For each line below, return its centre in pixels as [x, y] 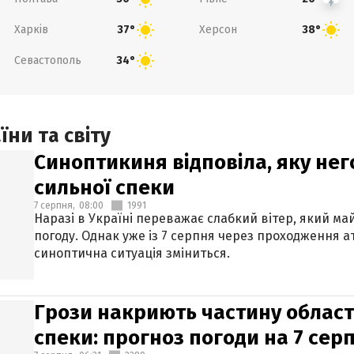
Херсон [218, 29]
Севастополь [47, 60]
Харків [31, 29]
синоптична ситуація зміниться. [132, 253]
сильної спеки [104, 188]
